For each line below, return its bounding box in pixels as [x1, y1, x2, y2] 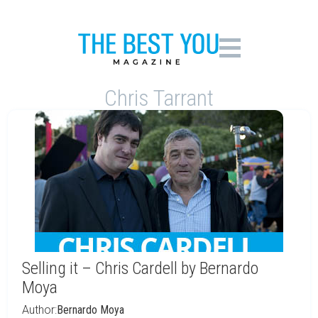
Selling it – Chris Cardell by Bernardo [22, 258, 258, 278]
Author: [22, 303, 57, 317]
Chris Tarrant [104, 84, 214, 111]
